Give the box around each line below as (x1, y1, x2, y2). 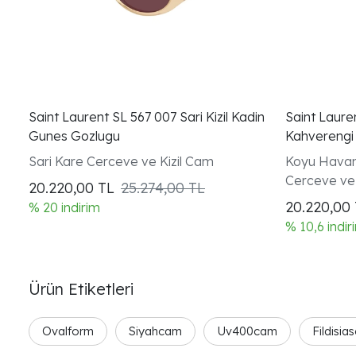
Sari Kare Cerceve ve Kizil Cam (29, 153, 214, 169)
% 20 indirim (29, 199, 100, 215)
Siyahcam (129, 323, 182, 339)
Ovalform (42, 323, 94, 339)
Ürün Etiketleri (29, 279, 133, 299)
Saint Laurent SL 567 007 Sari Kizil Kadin (29, 109, 265, 125)
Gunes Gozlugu (29, 128, 120, 144)
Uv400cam (217, 323, 277, 339)
